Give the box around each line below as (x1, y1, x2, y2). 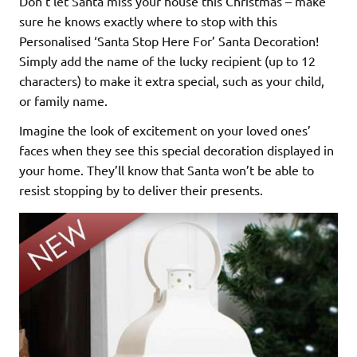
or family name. (19, 92, 108, 108)
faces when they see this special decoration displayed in (19, 141, 334, 158)
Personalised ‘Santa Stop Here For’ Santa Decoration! (19, 32, 319, 49)
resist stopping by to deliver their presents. (19, 181, 263, 198)
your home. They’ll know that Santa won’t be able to (19, 161, 314, 178)
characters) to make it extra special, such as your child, (19, 72, 324, 88)
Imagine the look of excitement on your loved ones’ (19, 121, 311, 138)
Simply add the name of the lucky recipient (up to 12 (19, 52, 316, 69)
